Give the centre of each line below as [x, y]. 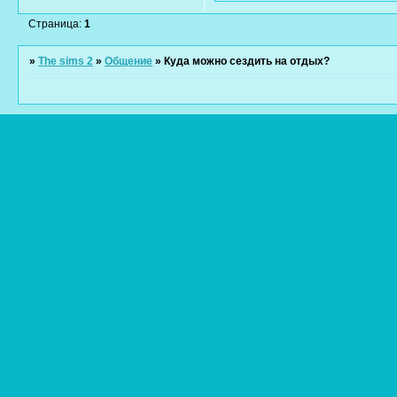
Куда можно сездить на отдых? [247, 62]
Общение [129, 62]
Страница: [57, 24]
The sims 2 [66, 62]
